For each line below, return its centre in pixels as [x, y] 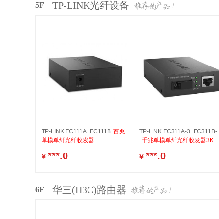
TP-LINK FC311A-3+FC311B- [178, 131]
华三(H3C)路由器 [89, 190]
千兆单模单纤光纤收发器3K [178, 140]
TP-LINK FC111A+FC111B [76, 131]
